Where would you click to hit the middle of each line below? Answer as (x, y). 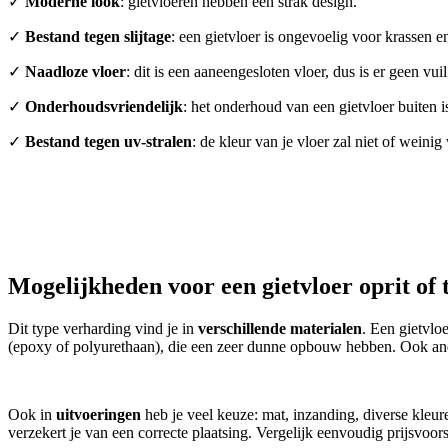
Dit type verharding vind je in (103, 329)
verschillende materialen (280, 329)
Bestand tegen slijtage (98, 37)
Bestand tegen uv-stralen (108, 142)
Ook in (32, 415)
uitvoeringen (98, 415)
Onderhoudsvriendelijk (104, 107)
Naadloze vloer (75, 72)
